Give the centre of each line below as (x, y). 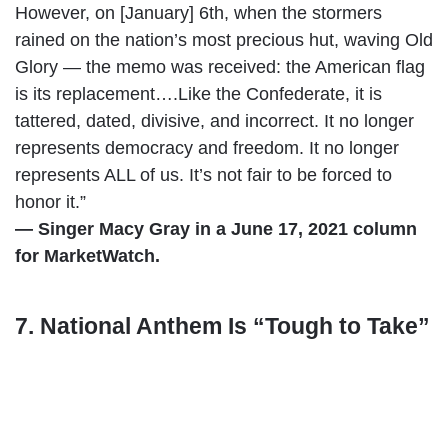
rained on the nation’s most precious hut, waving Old (224, 39)
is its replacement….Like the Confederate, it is (198, 93)
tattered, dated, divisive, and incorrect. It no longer (214, 120)
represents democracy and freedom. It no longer (207, 147)
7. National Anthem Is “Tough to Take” (222, 325)
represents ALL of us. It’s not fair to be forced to (203, 174)
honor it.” (50, 201)
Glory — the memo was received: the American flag (220, 66)
